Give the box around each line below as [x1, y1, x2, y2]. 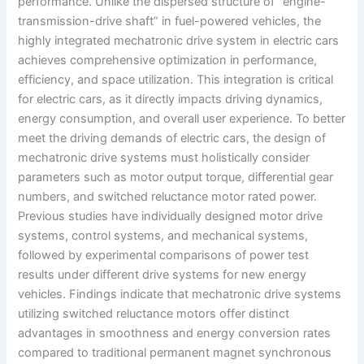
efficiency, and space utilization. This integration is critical [18, 71, 334, 87]
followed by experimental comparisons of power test [18, 247, 310, 262]
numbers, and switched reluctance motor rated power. [18, 188, 318, 204]
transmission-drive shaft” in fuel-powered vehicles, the [18, 13, 322, 28]
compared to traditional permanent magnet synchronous [18, 344, 332, 360]
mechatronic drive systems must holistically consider [18, 149, 310, 165]
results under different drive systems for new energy [18, 266, 307, 282]
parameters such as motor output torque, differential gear [18, 169, 334, 184]
